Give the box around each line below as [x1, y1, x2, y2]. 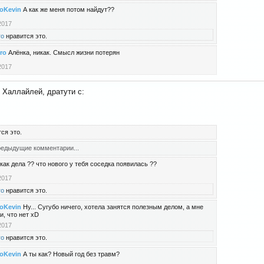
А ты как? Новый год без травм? [23, 250, 120, 258]
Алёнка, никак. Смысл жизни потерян [8, 49, 120, 56]
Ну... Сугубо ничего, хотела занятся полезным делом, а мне [23, 203, 203, 210]
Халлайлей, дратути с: [2, 87, 84, 96]
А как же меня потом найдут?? [23, 6, 114, 13]
